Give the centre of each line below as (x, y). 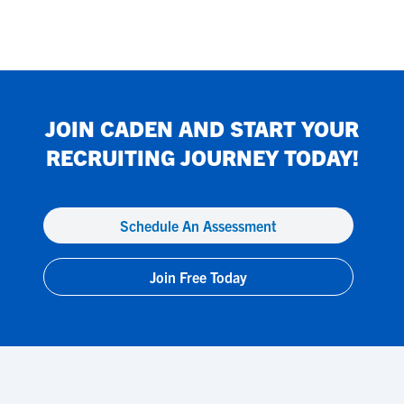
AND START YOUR (266, 128)
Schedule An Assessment (198, 225)
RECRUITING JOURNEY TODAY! (202, 157)
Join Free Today (198, 277)
